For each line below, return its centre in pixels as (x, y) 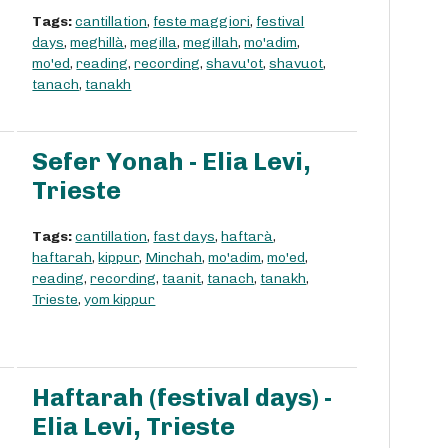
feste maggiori (202, 22)
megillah (211, 43)
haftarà (247, 237)
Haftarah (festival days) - (182, 398)
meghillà (97, 43)
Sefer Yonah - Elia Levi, (172, 162)
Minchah (174, 258)
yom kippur (120, 300)
